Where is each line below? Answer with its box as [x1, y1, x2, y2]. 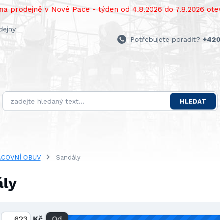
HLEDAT [180, 97, 206, 105]
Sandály [54, 154, 81, 161]
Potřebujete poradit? [130, 35, 200, 43]
